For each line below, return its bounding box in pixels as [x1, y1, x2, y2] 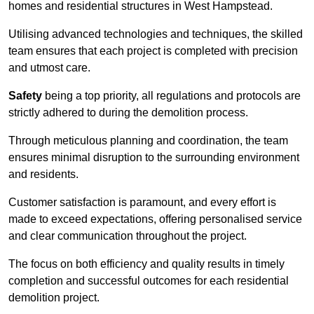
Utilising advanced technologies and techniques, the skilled [8, 28, 303, 41]
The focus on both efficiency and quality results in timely [8, 258, 285, 271]
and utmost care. [8, 62, 90, 74]
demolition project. [8, 292, 100, 304]
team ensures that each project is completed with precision [8, 45, 298, 57]
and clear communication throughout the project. [8, 230, 247, 243]
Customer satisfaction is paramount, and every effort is [8, 196, 276, 209]
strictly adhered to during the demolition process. [8, 107, 248, 119]
